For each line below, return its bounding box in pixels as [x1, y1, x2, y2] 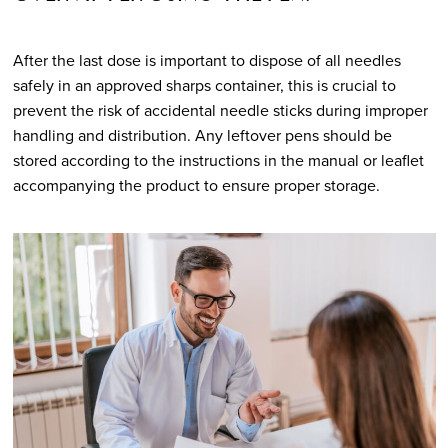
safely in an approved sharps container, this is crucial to [12, 73, 396, 97]
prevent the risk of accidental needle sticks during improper [12, 98, 428, 122]
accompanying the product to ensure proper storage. [12, 173, 380, 197]
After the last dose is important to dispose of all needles [12, 48, 401, 72]
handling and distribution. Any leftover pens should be [12, 123, 392, 147]
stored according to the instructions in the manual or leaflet [12, 148, 424, 172]
